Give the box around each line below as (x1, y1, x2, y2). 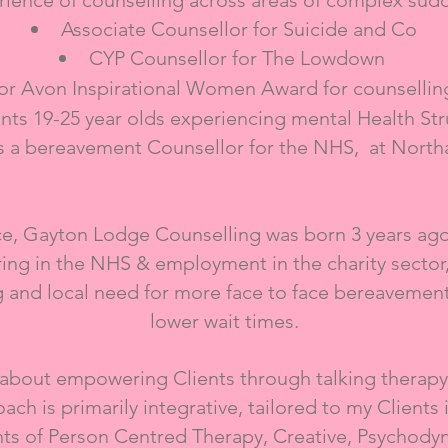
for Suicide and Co (253, 17, 417, 41)
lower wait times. (149, 309, 299, 333)
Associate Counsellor (61, 17, 248, 41)
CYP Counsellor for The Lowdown (88, 46, 390, 70)
